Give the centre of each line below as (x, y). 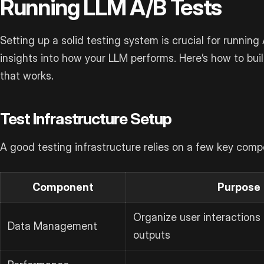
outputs (152, 235)
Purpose (239, 187)
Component (63, 187)
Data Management (52, 226)
